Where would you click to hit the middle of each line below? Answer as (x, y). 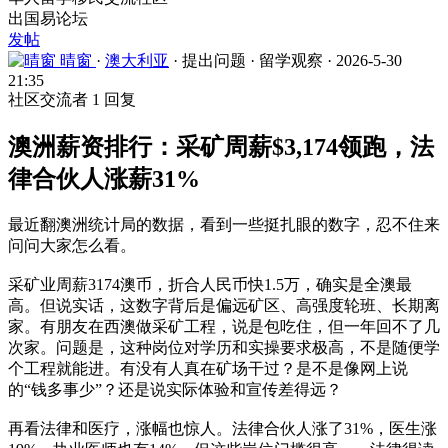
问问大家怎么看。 (72, 245)
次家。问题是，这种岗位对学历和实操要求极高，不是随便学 (224, 347)
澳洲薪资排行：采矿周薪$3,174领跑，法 (221, 146)
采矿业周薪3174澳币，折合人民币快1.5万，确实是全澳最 (210, 284)
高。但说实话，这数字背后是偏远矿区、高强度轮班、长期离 (224, 305)
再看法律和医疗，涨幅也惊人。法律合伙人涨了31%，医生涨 (222, 428)
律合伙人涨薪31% (104, 178)
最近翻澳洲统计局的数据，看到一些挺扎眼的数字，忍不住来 (224, 224)
